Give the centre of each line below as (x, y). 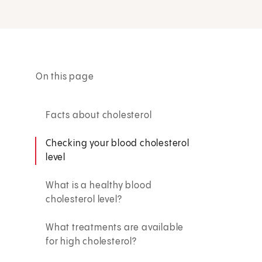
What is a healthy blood (99, 185)
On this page (65, 77)
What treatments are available (115, 227)
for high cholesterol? (91, 242)
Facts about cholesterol (99, 115)
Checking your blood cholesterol (118, 143)
